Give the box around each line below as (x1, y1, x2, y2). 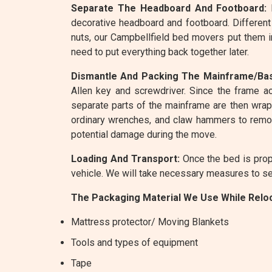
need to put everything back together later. (71, 46, 249, 58)
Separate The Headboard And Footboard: (71, 2, 267, 14)
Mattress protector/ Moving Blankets (71, 216, 229, 228)
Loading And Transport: (71, 153, 180, 165)
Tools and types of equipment (71, 237, 198, 248)
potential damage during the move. (71, 129, 217, 140)
